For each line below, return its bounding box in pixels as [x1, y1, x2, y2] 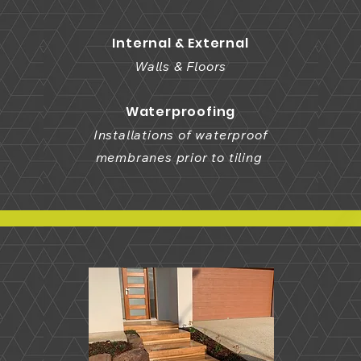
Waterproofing [125, 102, 236, 121]
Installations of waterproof [93, 127, 268, 143]
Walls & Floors [134, 58, 227, 74]
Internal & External [112, 34, 249, 52]
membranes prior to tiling [95, 149, 263, 165]
